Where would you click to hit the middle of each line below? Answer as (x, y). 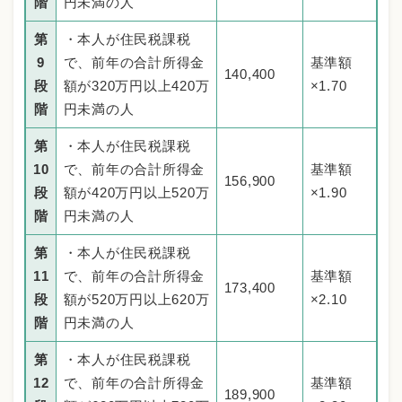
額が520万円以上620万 (136, 300)
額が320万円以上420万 (136, 86)
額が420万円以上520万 (136, 193)
